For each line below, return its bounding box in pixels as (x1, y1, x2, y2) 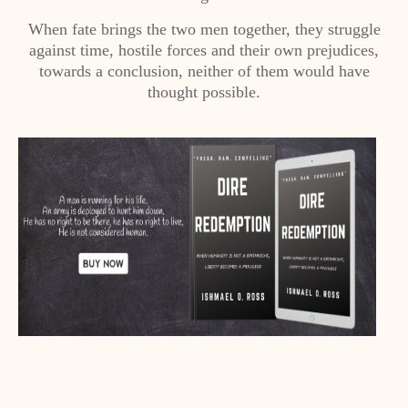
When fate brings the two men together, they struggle (27, 20, 381, 38)
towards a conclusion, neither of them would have (38, 62, 370, 80)
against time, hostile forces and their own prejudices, (29, 41, 379, 59)
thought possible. (148, 83, 260, 101)
